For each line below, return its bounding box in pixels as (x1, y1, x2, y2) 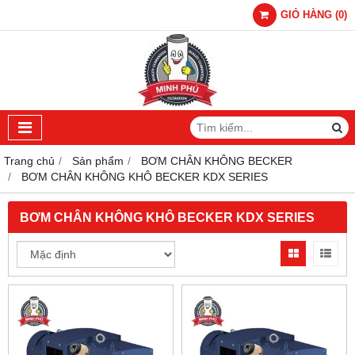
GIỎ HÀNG (281, 10, 332, 21)
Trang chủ (4, 155, 55, 167)
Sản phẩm (72, 155, 124, 167)
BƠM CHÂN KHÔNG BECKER (141, 155, 292, 167)
